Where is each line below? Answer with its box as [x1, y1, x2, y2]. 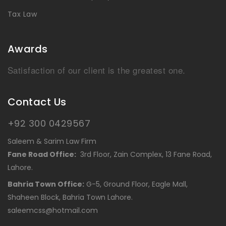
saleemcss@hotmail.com [8, 205, 98, 216]
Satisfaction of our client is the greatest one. [8, 64, 186, 77]
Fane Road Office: [8, 149, 76, 160]
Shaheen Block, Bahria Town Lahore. [8, 192, 133, 203]
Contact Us [8, 95, 67, 109]
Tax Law [8, 9, 37, 20]
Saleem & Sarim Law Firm [8, 136, 96, 147]
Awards [8, 42, 48, 56]
